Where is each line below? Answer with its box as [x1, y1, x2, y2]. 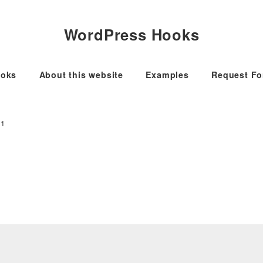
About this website [39, 68, 123, 80]
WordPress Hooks [63, 23, 200, 45]
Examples [146, 68, 189, 80]
